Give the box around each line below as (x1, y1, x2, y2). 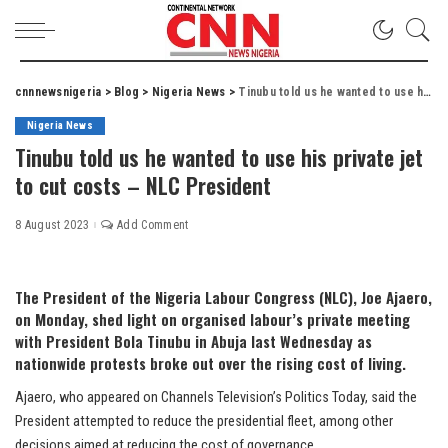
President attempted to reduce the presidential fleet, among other (15, 413, 393, 430)
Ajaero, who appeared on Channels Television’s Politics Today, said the (15, 389, 417, 406)
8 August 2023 (15, 218, 90, 232)
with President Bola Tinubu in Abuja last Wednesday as (15, 330, 372, 352)
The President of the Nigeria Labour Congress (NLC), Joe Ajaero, (15, 286, 432, 308)
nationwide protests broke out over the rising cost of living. (15, 352, 406, 374)
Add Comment (116, 218, 189, 232)
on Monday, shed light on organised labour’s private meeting (15, 308, 410, 330)
